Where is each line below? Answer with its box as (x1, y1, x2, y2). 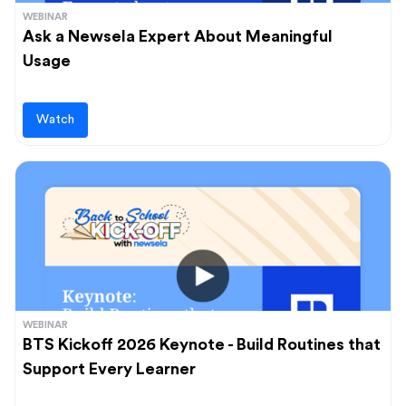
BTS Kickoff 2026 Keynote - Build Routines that (23, 336, 381, 353)
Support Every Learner (23, 361, 196, 377)
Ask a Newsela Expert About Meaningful (23, 28, 333, 44)
